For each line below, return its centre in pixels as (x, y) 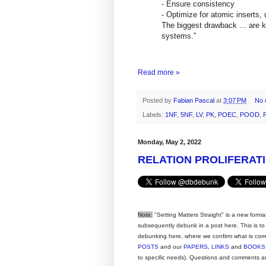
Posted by (158, 101)
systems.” (179, 36)
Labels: (154, 115)
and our (171, 247)
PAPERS (196, 247)
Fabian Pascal (195, 101)
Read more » (159, 72)
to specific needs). (164, 258)
